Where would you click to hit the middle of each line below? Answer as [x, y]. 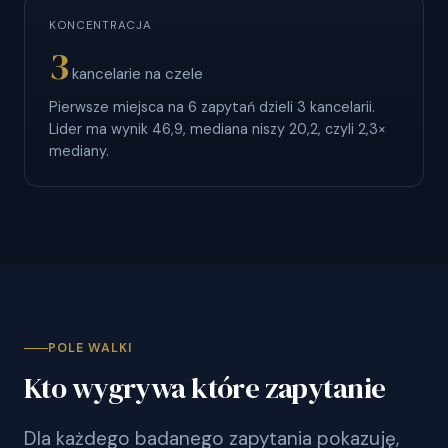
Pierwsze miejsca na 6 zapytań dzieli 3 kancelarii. [212, 106]
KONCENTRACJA [100, 25]
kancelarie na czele [137, 73]
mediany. [79, 150]
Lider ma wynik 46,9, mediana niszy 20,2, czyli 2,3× [217, 128]
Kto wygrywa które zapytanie [205, 387]
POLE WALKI [90, 347]
